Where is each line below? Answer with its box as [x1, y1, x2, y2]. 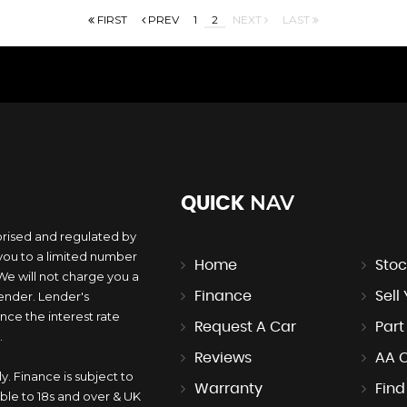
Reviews [194, 350, 252, 365]
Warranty [194, 381, 263, 396]
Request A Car [194, 319, 296, 334]
